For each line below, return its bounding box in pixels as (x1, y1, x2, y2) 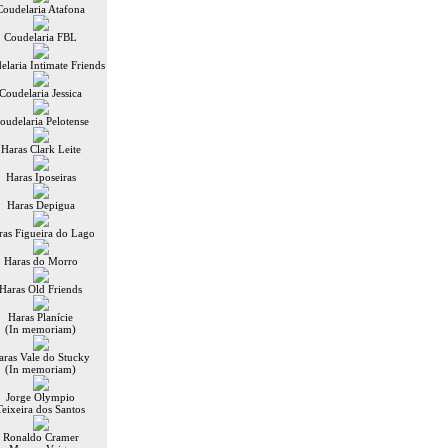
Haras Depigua (6, 199, 75, 211)
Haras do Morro (3, 255, 78, 267)
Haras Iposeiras (5, 171, 76, 183)
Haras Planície (8, 311, 73, 323)
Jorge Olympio (6, 391, 75, 403)
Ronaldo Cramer (2, 431, 79, 443)
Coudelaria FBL (4, 31, 77, 43)
